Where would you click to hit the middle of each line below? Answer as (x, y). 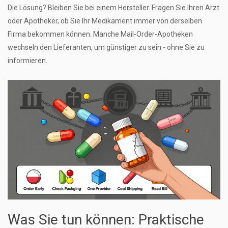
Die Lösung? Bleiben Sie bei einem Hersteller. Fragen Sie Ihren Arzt (113, 8)
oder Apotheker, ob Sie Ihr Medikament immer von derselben (105, 21)
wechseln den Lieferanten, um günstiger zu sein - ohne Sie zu (106, 48)
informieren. (27, 61)
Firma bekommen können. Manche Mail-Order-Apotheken (100, 34)
